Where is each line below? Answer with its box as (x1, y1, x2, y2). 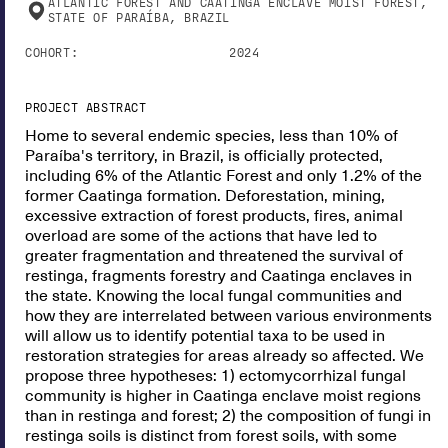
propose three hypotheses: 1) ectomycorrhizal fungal (25, 366, 406, 386)
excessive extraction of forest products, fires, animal (25, 206, 403, 226)
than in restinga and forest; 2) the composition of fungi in (25, 406, 431, 426)
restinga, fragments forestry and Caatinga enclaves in (25, 266, 412, 286)
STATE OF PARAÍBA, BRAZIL (47, 11, 231, 25)
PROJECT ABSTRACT (25, 101, 147, 115)
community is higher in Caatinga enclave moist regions (25, 386, 421, 406)
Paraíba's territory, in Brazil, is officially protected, (25, 146, 383, 166)
